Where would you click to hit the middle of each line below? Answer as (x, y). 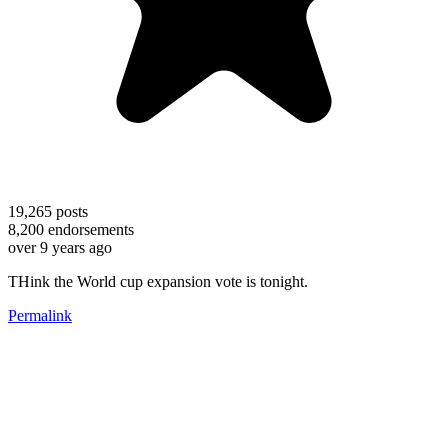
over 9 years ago (60, 247)
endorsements (89, 229)
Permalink (40, 315)
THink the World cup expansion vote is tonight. (158, 281)
